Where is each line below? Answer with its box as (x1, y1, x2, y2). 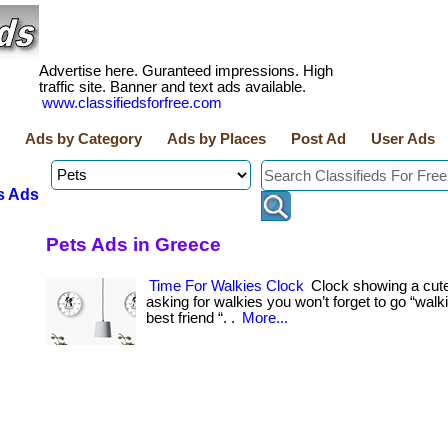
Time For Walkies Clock (149, 278, 304, 294)
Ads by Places (167, 131, 266, 147)
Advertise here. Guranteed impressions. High (39, 63, 333, 79)
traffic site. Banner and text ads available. (39, 79, 306, 95)
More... (242, 310, 288, 326)
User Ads (371, 131, 435, 147)
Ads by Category (25, 131, 142, 147)
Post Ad (291, 131, 346, 147)
